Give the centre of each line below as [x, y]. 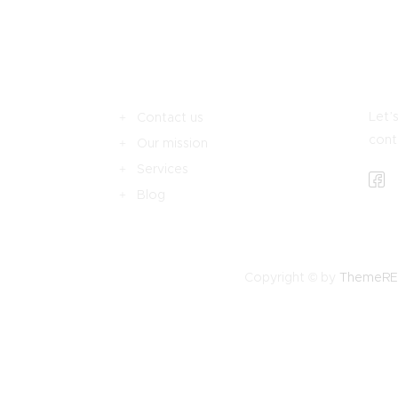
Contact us [171, 118]
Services [163, 169]
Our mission [173, 143]
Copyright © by [292, 278]
